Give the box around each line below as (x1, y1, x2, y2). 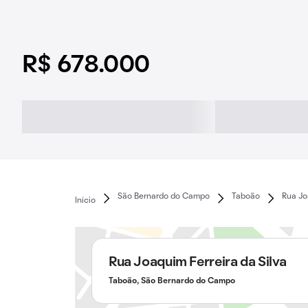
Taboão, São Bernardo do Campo (108, 278, 235, 285)
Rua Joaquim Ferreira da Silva (108, 256, 287, 269)
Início (74, 197, 96, 204)
